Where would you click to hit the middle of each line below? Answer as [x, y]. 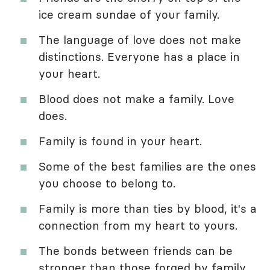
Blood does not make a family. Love [137, 99]
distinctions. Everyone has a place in [139, 56]
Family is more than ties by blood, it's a [148, 208]
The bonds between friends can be [136, 250]
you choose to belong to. [107, 183]
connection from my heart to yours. [138, 225]
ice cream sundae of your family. [129, 14]
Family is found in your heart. [120, 141]
